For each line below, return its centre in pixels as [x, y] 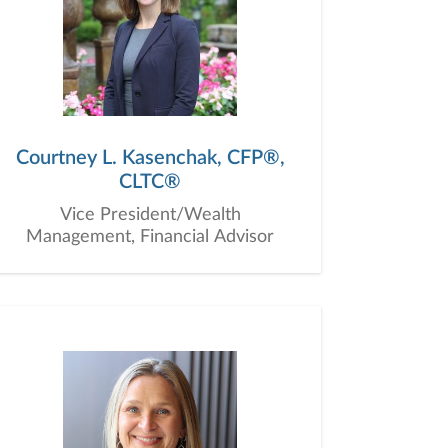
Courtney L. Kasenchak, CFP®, [150, 158]
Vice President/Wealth [150, 215]
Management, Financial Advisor [150, 237]
